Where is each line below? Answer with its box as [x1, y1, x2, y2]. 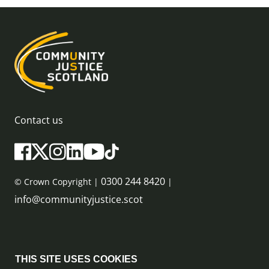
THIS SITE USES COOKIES [15, 254, 138, 264]
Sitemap [14, 239, 52, 253]
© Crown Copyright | [14, 175, 101, 187]
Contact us [14, 113, 63, 127]
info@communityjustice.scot [14, 192, 143, 206]
